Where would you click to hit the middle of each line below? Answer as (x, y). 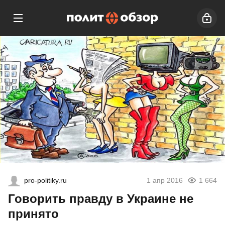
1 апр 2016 (165, 181)
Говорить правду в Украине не (101, 199)
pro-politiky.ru (45, 181)
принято (33, 214)
